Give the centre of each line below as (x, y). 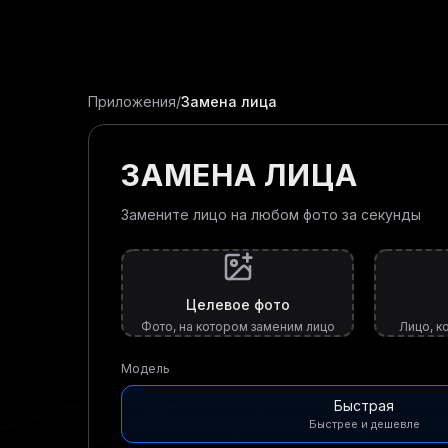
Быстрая (364, 405)
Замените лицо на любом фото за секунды (271, 214)
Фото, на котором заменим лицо (237, 326)
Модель (145, 368)
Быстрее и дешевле (364, 424)
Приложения (132, 101)
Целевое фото (237, 304)
